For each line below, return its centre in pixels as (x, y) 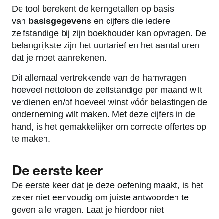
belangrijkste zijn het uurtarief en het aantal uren (106, 46)
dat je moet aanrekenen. (59, 58)
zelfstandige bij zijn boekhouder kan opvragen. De (109, 33)
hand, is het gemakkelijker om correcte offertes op (109, 127)
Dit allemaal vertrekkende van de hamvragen (99, 78)
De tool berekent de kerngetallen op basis (93, 9)
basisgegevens (60, 21)
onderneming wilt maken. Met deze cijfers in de (103, 115)
